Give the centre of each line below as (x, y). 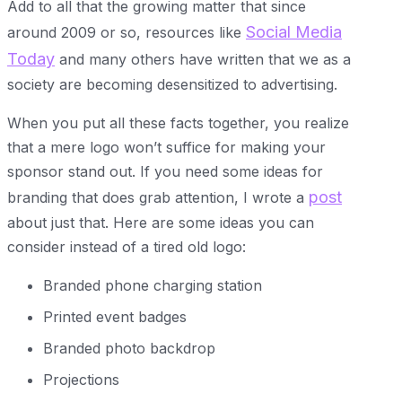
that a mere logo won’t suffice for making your (166, 147)
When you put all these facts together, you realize (178, 122)
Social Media (294, 31)
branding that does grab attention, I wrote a (158, 197)
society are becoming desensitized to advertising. (172, 84)
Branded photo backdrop (129, 348)
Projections (81, 379)
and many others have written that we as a (203, 59)
